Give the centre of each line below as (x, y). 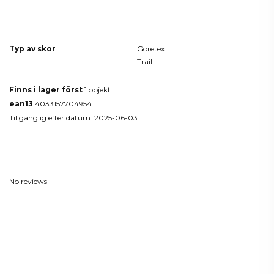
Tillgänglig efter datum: (51, 118)
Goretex (151, 48)
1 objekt (98, 89)
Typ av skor (32, 48)
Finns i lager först (46, 89)
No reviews (28, 181)
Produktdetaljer (137, 24)
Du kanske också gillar (137, 223)
